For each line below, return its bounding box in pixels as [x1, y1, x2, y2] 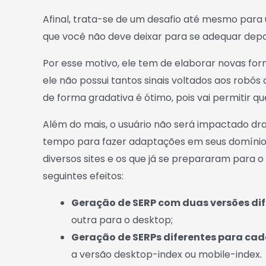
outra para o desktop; [71, 213, 173, 227]
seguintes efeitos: [43, 169, 123, 183]
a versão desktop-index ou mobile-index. [71, 248, 262, 261]
